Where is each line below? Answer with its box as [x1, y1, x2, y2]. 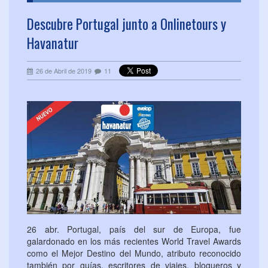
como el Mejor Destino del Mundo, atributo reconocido [27, 247, 241, 260]
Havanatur [27, 33, 78, 54]
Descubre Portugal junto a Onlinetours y [27, 14, 226, 35]
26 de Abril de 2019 [36, 66, 92, 76]
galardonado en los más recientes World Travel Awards [27, 235, 241, 248]
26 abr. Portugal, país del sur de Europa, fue [27, 223, 241, 236]
